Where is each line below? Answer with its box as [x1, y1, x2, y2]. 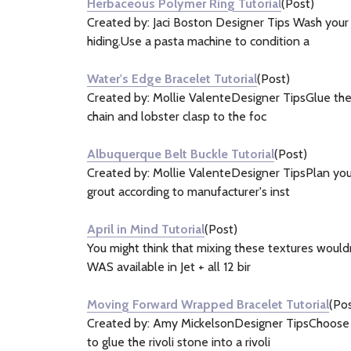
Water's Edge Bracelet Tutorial [87, 71, 257, 86]
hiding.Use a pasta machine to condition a [87, 34, 309, 49]
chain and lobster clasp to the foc [87, 109, 266, 124]
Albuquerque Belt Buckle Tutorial [87, 147, 274, 161]
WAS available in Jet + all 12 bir [87, 259, 251, 274]
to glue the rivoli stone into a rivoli [87, 335, 270, 349]
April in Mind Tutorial [87, 222, 204, 237]
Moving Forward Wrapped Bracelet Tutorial [87, 297, 329, 312]
